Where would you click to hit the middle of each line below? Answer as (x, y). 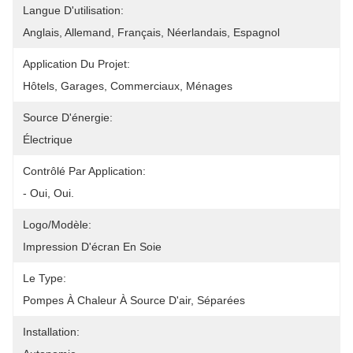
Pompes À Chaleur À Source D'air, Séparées (134, 300)
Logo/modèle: (57, 225)
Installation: (51, 332)
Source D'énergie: (68, 117)
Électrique (48, 139)
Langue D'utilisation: (73, 10)
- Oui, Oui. (48, 193)
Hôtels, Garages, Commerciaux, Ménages (128, 86)
